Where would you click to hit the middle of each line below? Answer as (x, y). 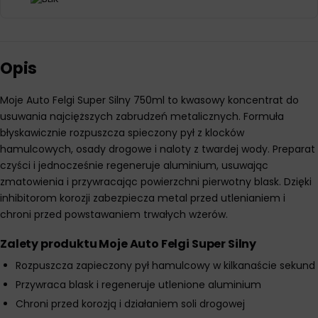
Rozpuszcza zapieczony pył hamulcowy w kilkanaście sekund (165, 265)
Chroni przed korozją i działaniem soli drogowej (130, 304)
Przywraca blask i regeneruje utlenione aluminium (138, 285)
